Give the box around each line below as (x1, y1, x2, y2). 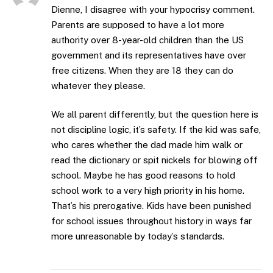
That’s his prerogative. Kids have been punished (51, 200, 251, 211)
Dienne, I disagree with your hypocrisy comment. (51, 4, 255, 15)
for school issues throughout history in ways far (51, 216, 252, 227)
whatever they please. (51, 80, 145, 91)
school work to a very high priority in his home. (51, 185, 244, 196)
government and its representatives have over (51, 49, 246, 60)
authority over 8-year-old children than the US (51, 34, 244, 45)
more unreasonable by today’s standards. (51, 231, 224, 242)
